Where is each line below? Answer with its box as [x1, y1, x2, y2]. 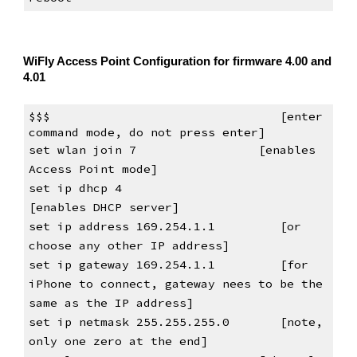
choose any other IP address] [28, 237, 229, 253]
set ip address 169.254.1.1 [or [28, 218, 301, 233]
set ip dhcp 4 [28, 180, 122, 195]
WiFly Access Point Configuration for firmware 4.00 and [23, 54, 332, 68]
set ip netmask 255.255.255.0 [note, [28, 314, 323, 329]
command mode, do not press [28, 124, 222, 139]
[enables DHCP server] [28, 199, 179, 214]
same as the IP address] [28, 295, 194, 310]
